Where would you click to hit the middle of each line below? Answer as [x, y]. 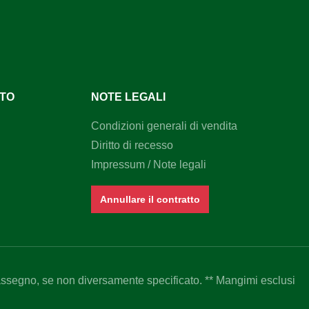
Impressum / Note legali [149, 164]
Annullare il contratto [150, 199]
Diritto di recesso [132, 145]
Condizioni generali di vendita [164, 126]
